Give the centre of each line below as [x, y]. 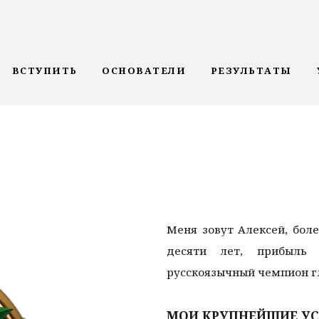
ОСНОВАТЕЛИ [144, 70]
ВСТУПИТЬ [45, 70]
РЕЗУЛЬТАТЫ [251, 70]
